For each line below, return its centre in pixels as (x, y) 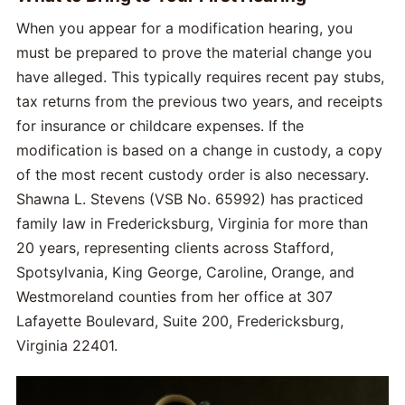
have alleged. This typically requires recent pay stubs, (200, 76)
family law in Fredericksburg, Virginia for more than (192, 223)
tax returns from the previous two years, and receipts (199, 101)
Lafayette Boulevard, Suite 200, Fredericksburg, (180, 320)
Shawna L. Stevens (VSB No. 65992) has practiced (190, 198)
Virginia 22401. (67, 345)
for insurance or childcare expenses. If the (160, 125)
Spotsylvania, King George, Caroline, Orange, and (185, 272)
